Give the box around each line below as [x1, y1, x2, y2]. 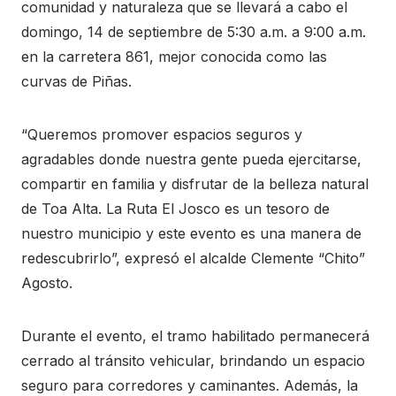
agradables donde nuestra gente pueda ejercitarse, [21, 149, 362, 168]
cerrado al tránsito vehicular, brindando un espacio [21, 351, 365, 369]
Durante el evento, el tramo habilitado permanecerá [21, 326, 369, 345]
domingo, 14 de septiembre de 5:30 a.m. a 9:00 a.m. [21, 22, 366, 41]
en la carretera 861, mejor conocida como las [21, 47, 327, 65]
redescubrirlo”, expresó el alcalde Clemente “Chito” [21, 248, 365, 267]
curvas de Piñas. [21, 72, 132, 90]
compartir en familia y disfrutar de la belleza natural [21, 174, 369, 193]
